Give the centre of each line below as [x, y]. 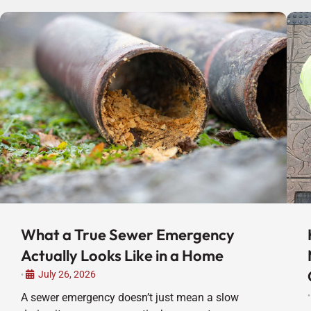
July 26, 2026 [67, 274]
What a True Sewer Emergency [128, 234]
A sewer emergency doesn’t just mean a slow [130, 297]
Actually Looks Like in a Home [122, 255]
